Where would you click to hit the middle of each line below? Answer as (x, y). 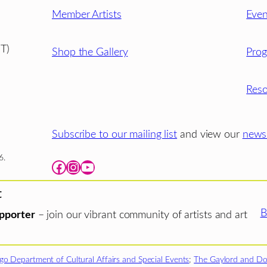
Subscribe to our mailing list (115, 135)
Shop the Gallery (90, 52)
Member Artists (87, 14)
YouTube (84, 167)
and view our (210, 135)
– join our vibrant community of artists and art (141, 215)
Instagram (71, 167)
